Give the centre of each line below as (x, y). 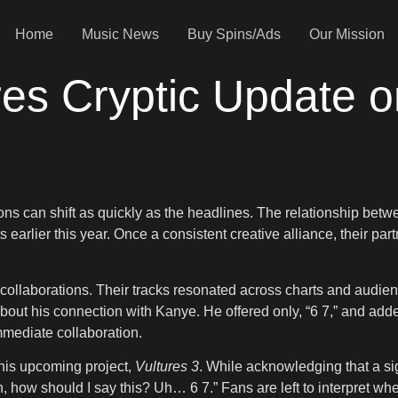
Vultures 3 (167, 367)
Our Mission (346, 34)
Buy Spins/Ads (234, 34)
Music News (120, 34)
